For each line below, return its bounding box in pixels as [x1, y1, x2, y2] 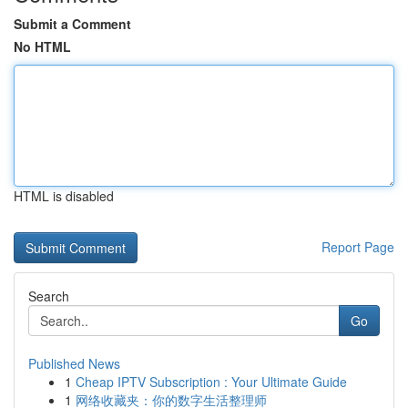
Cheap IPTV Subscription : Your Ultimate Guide [76, 372, 347, 391]
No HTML [14, 37, 71, 56]
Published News [28, 354, 120, 372]
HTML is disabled [14, 187, 114, 205]
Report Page [321, 238, 394, 256]
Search [28, 287, 69, 305]
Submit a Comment [14, 15, 131, 33]
